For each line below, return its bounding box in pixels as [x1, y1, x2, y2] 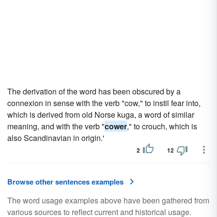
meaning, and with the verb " [7, 121, 105, 132]
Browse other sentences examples [7, 176, 124, 187]
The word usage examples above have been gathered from [7, 195, 209, 206]
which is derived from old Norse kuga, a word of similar [7, 109, 194, 120]
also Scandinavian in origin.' [7, 132, 104, 143]
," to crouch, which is [127, 121, 197, 132]
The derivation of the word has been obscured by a [7, 86, 181, 97]
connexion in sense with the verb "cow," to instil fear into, [7, 97, 201, 108]
